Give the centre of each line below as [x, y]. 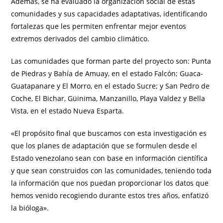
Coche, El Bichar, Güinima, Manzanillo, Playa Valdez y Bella [108, 99]
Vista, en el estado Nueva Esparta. [68, 111]
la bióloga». [30, 208]
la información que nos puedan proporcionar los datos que [110, 183]
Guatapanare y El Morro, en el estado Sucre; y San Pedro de [111, 86]
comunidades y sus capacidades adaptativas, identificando [109, 14]
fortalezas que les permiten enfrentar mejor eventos [99, 26]
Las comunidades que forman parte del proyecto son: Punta [111, 61]
